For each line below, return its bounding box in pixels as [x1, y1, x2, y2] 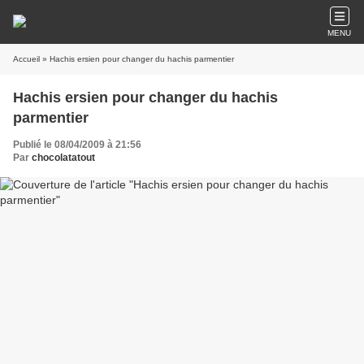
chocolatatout [32, 152, 95, 163]
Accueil [13, 54, 40, 63]
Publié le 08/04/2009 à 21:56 [13, 139, 141, 150]
